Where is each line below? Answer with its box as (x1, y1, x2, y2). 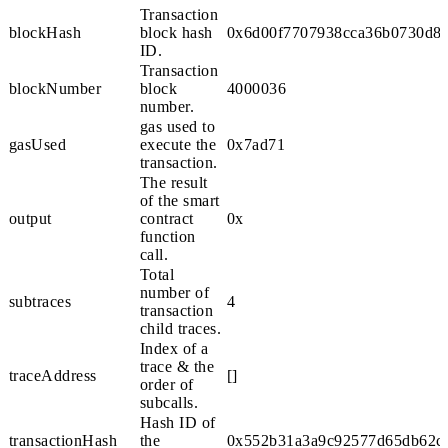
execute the (140, 136, 217, 153)
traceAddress (9, 367, 97, 384)
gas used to (140, 118, 216, 135)
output (9, 210, 52, 227)
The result (140, 174, 208, 191)
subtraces (9, 293, 72, 310)
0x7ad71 (227, 136, 286, 153)
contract (140, 210, 194, 227)
